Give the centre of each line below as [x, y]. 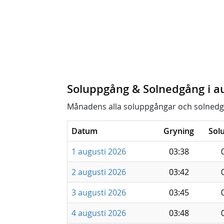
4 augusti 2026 [99, 213]
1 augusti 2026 [99, 151]
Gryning [179, 131]
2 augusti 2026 [99, 172]
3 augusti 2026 [99, 192]
